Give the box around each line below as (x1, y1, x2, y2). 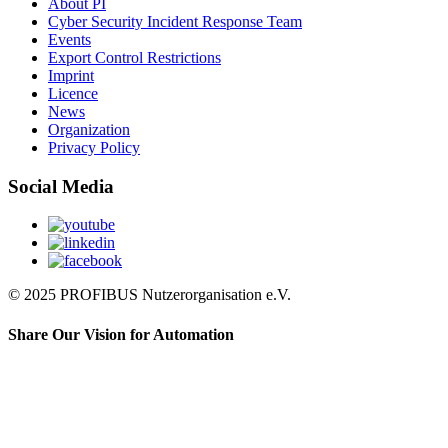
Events (48, 31, 91, 49)
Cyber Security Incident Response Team (48, 13, 302, 31)
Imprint (48, 67, 94, 85)
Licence (48, 85, 98, 103)
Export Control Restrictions (48, 49, 221, 67)
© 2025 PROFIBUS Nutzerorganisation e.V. (8, 286, 291, 304)
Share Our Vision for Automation (8, 325, 234, 343)
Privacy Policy (48, 139, 140, 157)
